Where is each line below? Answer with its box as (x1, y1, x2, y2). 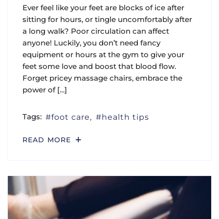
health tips (102, 112, 150, 122)
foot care (51, 112, 90, 122)
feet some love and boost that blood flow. (22, 61, 176, 71)
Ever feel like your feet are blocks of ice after (22, 2, 184, 12)
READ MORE (22, 135, 74, 145)
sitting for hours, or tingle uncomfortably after (22, 14, 192, 24)
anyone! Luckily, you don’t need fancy (22, 38, 160, 47)
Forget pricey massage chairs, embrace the (22, 73, 182, 83)
